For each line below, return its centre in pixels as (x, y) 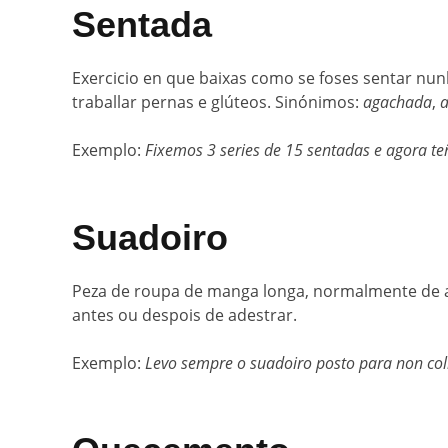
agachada (397, 102)
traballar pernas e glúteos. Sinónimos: (217, 102)
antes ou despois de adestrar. (184, 315)
